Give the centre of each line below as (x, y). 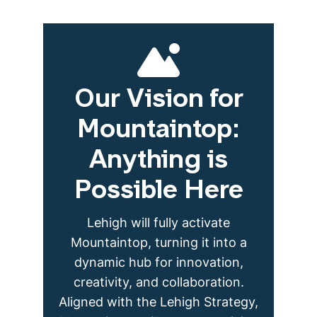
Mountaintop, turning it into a (158, 242)
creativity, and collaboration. (158, 282)
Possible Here (158, 192)
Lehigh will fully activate (158, 223)
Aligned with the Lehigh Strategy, (158, 302)
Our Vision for (158, 100)
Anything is (158, 161)
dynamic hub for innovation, (158, 262)
